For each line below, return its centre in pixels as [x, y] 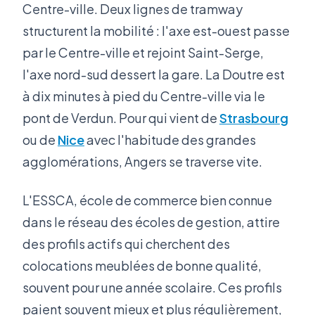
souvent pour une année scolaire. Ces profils [152, 287]
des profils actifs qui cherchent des [126, 243]
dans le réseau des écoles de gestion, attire [151, 221]
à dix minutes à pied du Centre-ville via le [144, 96]
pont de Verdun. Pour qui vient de [121, 117]
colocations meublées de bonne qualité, [142, 265]
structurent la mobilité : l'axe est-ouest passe [156, 30]
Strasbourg [254, 117]
